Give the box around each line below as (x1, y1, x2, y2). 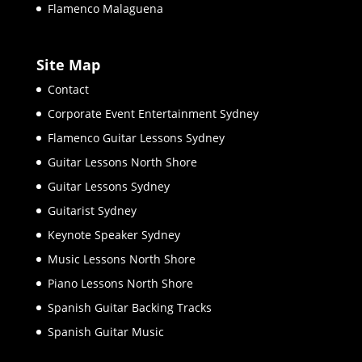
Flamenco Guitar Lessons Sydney (47, 129, 225, 145)
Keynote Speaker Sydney (47, 226, 180, 242)
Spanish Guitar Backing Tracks (47, 299, 212, 315)
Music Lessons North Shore (47, 250, 196, 267)
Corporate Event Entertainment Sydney (47, 105, 259, 121)
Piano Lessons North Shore (47, 275, 193, 291)
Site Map (36, 54, 100, 74)
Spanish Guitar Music (47, 323, 164, 339)
